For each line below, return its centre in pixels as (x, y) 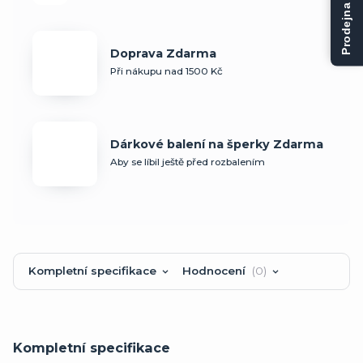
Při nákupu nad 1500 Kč (167, 71)
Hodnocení (215, 270)
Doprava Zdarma (163, 53)
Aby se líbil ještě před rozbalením (188, 162)
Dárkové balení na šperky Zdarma (217, 144)
